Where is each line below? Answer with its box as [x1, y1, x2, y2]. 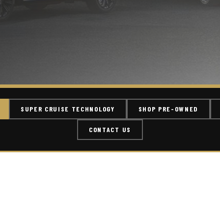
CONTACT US [89, 125, 131, 134]
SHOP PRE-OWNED [138, 105, 199, 113]
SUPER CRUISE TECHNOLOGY [20, 105, 115, 113]
